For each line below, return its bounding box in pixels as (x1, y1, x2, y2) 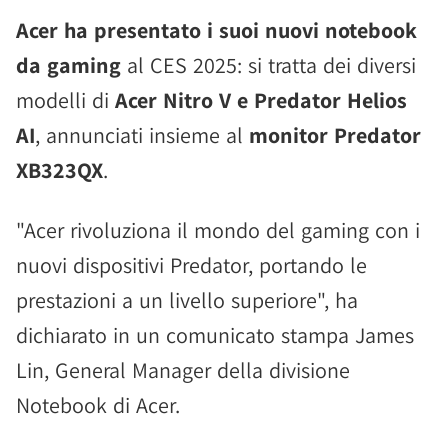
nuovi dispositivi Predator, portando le (16, 251, 367, 279)
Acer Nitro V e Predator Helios (115, 86, 407, 114)
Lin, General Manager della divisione (16, 356, 350, 384)
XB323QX (16, 156, 103, 184)
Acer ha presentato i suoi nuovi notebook (16, 16, 417, 44)
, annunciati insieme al (35, 121, 249, 149)
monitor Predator (249, 121, 421, 149)
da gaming (16, 51, 121, 79)
